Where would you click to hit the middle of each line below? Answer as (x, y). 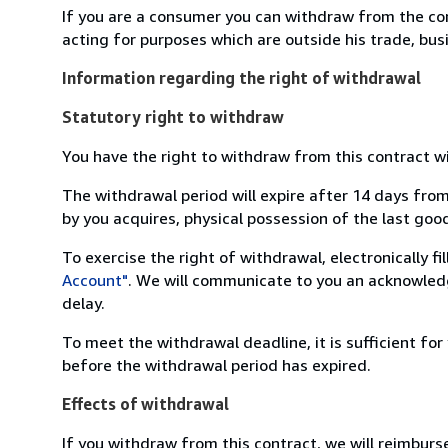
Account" (95, 279)
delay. (83, 302)
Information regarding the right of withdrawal (241, 77)
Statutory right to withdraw (173, 116)
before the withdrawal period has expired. (216, 364)
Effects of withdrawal (145, 403)
